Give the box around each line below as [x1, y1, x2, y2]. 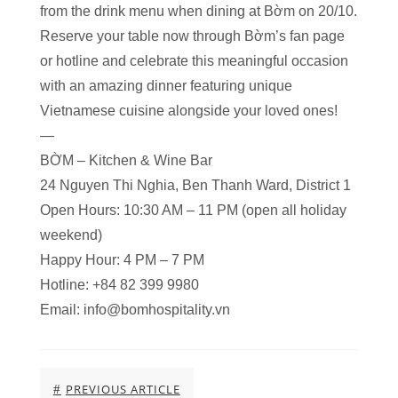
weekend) [39, 227, 102, 243]
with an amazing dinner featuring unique [39, 78, 292, 93]
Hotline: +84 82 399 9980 [39, 277, 199, 292]
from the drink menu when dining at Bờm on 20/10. [39, 4, 357, 19]
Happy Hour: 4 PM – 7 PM [39, 252, 204, 267]
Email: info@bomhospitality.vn [39, 302, 230, 317]
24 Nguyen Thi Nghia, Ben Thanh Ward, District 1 [39, 178, 351, 193]
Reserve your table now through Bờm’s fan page [39, 28, 345, 44]
